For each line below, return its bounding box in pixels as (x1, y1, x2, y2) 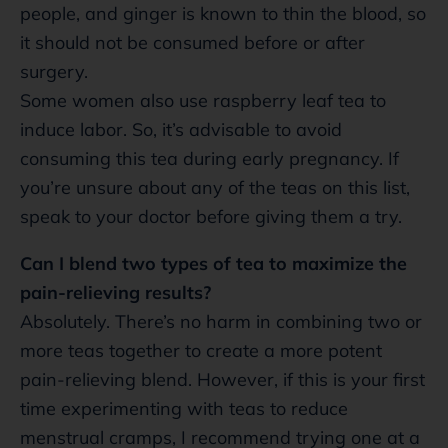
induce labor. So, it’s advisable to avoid (20, 117, 342, 141)
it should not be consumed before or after (20, 30, 365, 54)
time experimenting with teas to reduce (20, 396, 348, 420)
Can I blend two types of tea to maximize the (20, 251, 407, 275)
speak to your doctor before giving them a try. (20, 204, 402, 228)
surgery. (20, 59, 88, 83)
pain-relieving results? (20, 280, 211, 304)
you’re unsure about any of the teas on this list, (20, 175, 410, 199)
